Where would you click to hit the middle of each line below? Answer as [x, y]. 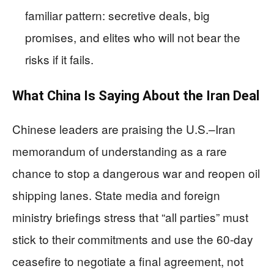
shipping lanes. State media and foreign [116, 195]
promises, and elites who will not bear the [133, 37]
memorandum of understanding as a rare [120, 151]
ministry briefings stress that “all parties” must [130, 217]
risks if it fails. [59, 59]
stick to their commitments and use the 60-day [133, 239]
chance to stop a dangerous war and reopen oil [136, 173]
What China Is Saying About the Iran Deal [136, 96]
